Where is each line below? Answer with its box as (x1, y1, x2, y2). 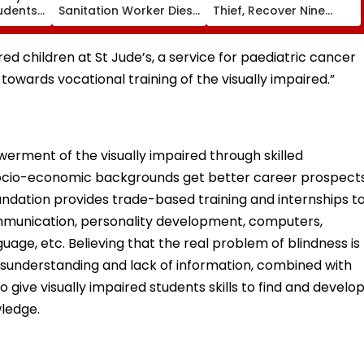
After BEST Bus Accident (58, 16, 199, 33)
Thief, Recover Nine (213, 2, 325, 19)
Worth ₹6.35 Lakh (213, 31, 307, 48)
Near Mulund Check (58, 31, 174, 48)
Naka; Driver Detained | (58, 45, 193, 63)
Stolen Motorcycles (213, 16, 327, 33)
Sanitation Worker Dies (58, 2, 193, 19)
